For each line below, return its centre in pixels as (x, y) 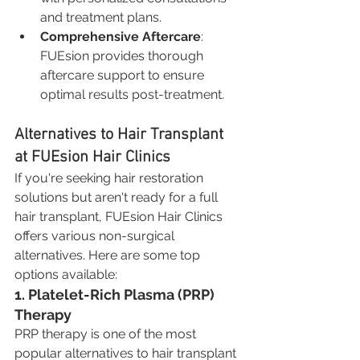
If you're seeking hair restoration (110, 178)
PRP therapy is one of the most (107, 333)
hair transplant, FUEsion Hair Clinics (120, 216)
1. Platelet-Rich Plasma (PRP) (116, 294)
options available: (66, 274)
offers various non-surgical (96, 235)
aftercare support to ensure (124, 75)
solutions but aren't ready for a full (118, 197)
